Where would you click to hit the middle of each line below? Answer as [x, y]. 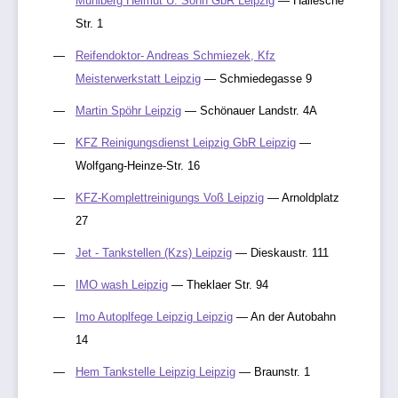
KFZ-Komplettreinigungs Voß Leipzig [170, 197]
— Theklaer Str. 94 [218, 284]
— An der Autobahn [284, 316]
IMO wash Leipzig [122, 284]
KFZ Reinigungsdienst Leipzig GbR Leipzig [186, 142]
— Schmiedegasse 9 [256, 78]
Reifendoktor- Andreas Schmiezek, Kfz [175, 55]
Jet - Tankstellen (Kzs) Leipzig [154, 252]
